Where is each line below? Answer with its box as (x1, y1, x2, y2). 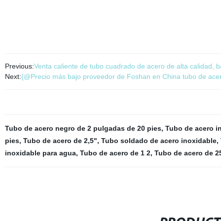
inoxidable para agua (4, 149, 76, 157)
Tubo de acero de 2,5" (23, 137, 97, 145)
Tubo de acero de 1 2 (79, 149, 150, 157)
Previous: (4, 62, 34, 70)
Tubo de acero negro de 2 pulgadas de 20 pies (4, 124, 161, 132)
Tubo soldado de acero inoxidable (101, 137, 217, 145)
